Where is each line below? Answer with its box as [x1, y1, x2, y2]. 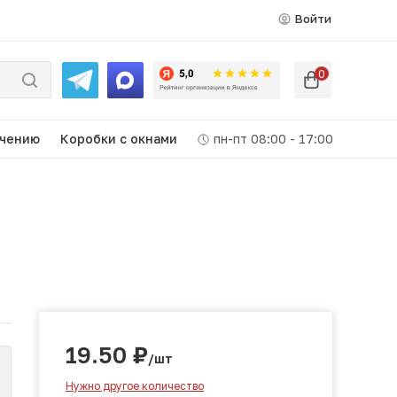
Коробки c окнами [59, 131, 177, 146]
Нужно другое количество [66, 379, 204, 393]
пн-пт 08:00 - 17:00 [210, 131, 333, 146]
